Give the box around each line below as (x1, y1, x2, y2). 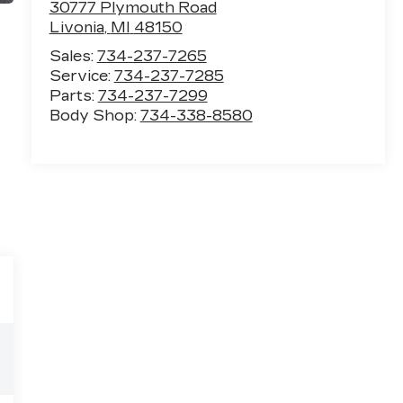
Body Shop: (49, 107, 140, 125)
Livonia (49, 19, 104, 37)
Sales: (49, 48, 97, 66)
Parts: (49, 87, 98, 105)
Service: (49, 67, 114, 85)
